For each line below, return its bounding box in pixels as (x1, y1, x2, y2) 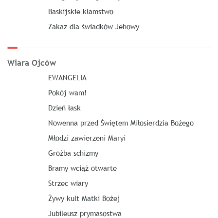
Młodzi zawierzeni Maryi (48, 132, 126, 143)
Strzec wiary (48, 178, 88, 188)
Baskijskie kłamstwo (48, 6, 113, 16)
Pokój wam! (48, 87, 87, 97)
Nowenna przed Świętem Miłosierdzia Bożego (48, 117, 194, 127)
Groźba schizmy (48, 147, 98, 158)
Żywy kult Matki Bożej (48, 193, 120, 203)
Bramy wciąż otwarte (48, 163, 117, 173)
